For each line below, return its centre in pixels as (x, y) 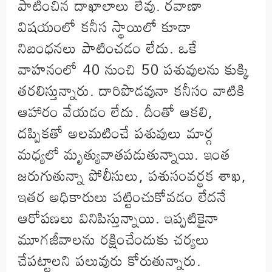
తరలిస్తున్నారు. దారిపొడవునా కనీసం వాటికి (132, 90)
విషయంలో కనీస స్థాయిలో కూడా (105, 27)
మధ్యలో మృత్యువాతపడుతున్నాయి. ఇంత (124, 154)
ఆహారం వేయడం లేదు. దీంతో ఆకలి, (116, 112)
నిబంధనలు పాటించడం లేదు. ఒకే (108, 48)
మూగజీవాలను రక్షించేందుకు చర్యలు (114, 239)
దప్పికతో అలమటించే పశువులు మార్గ (116, 133)
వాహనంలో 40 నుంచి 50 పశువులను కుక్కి (134, 69)
